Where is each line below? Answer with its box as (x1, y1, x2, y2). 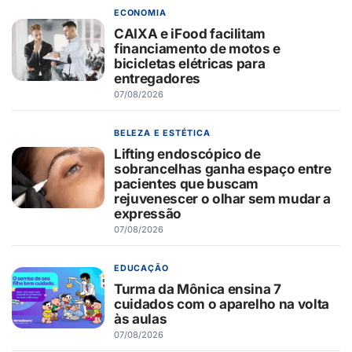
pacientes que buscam (114, 175, 259, 192)
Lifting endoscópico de (114, 145, 261, 163)
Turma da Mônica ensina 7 (114, 280, 281, 298)
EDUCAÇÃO (114, 263, 169, 274)
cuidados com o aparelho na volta (114, 295, 330, 313)
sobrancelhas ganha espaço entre (114, 160, 332, 178)
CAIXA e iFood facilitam (114, 25, 266, 42)
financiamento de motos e (114, 40, 280, 57)
